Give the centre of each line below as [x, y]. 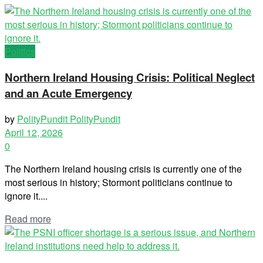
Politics [20, 52]
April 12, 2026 [34, 132]
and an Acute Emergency [68, 93]
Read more [28, 218]
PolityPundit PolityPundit [69, 119]
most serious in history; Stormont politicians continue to [119, 182]
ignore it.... [26, 195]
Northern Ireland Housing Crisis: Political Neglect [130, 77]
